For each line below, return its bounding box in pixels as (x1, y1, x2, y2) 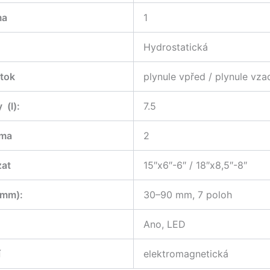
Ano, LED (143, 218, 186, 230)
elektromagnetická (143, 247, 228, 260)
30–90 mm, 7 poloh (143, 188, 232, 201)
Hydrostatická (143, 40, 208, 53)
